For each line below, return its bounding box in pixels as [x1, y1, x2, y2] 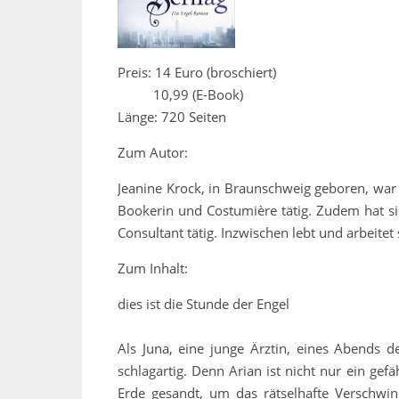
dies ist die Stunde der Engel [118, 295, 289, 313]
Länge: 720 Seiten [118, 108, 226, 126]
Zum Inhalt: [118, 259, 188, 278]
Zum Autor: [118, 143, 188, 162]
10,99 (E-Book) [118, 85, 243, 104]
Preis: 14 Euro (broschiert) [118, 63, 276, 82]
